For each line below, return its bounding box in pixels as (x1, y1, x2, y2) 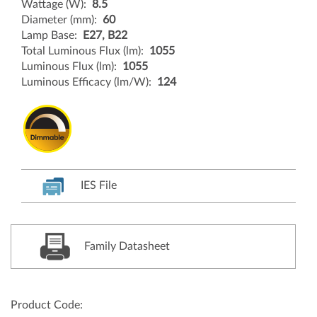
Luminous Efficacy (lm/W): (21, 76, 157, 88)
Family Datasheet (70, 240, 170, 252)
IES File (78, 180, 117, 192)
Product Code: (11, 299, 83, 311)
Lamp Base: (21, 30, 83, 41)
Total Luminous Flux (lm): (21, 45, 149, 57)
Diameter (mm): (21, 14, 103, 25)
